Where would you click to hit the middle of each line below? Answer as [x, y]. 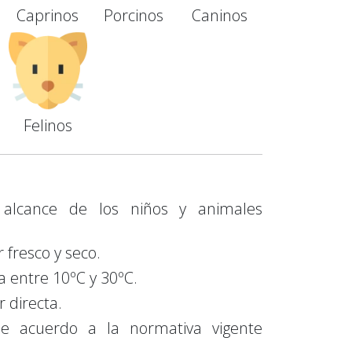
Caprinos [48, 15]
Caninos [219, 15]
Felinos [48, 125]
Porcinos [134, 15]
